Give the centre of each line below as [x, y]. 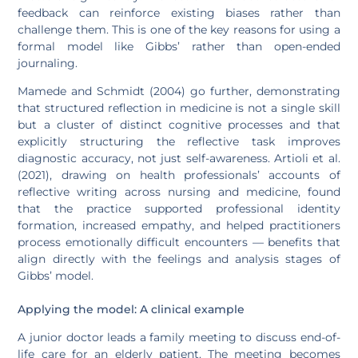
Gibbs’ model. [56, 276]
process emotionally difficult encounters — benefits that [179, 243]
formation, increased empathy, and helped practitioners [179, 226]
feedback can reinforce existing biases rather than [179, 13]
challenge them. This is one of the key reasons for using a [179, 30]
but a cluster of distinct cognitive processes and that [179, 125]
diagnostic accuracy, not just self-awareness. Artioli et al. [179, 159]
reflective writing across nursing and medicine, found [179, 192]
